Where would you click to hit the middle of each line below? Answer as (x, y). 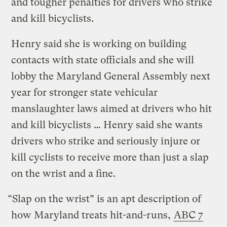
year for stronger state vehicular (85, 92)
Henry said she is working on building (99, 44)
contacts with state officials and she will (103, 60)
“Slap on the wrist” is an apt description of (105, 199)
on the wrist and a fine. (64, 173)
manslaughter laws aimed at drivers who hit (112, 108)
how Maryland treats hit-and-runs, (92, 215)
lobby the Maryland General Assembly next (111, 76)
